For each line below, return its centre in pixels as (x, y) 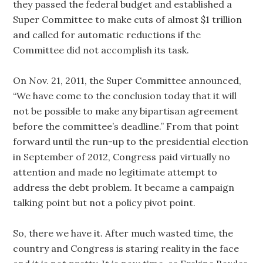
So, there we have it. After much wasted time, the (123, 233)
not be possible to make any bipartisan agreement (126, 111)
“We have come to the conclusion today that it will (125, 96)
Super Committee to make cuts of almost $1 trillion (128, 19)
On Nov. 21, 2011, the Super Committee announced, (127, 80)
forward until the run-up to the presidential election (131, 141)
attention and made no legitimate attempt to (115, 172)
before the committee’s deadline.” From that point (126, 126)
